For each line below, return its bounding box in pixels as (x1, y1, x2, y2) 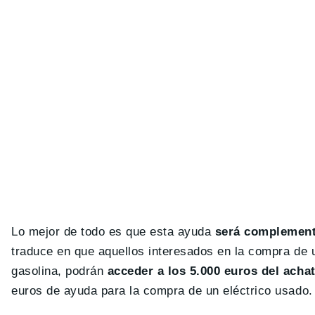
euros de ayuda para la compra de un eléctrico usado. (11, 283, 313, 297)
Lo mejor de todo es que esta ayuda (11, 224, 215, 238)
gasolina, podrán (11, 264, 108, 278)
